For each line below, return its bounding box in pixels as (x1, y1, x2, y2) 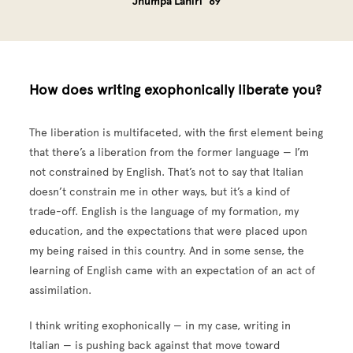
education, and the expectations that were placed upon (29, 225, 308, 239)
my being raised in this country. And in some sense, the (29, 244, 305, 258)
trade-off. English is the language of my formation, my (29, 205, 299, 219)
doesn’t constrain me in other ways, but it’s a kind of (29, 185, 291, 199)
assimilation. (29, 284, 92, 298)
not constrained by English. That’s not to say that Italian (29, 165, 304, 180)
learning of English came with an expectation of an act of (29, 264, 316, 278)
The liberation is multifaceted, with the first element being (29, 126, 324, 140)
